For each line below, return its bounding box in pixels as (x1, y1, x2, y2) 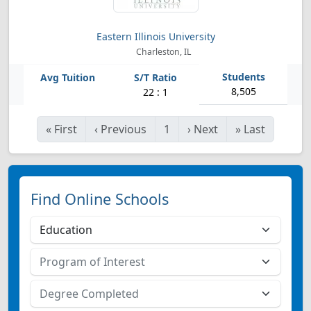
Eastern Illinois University (96, 30, 215, 43)
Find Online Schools (31, 189, 169, 209)
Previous (101, 121, 146, 137)
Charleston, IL (133, 46, 191, 58)
